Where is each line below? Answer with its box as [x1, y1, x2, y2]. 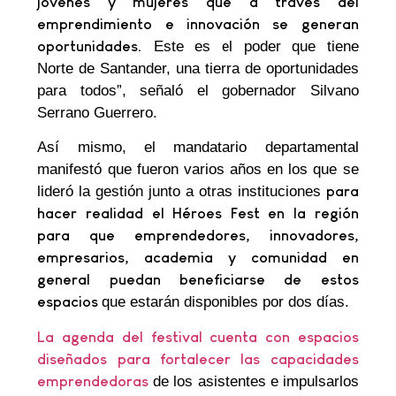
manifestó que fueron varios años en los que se [37, 161, 359, 179]
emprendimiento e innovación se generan [37, 15, 359, 33]
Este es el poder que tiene [142, 37, 359, 55]
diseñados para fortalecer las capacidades [37, 350, 359, 368]
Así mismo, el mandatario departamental [37, 139, 359, 156]
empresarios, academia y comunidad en [37, 249, 359, 267]
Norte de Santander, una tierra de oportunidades [37, 59, 359, 77]
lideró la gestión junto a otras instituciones [37, 183, 326, 201]
